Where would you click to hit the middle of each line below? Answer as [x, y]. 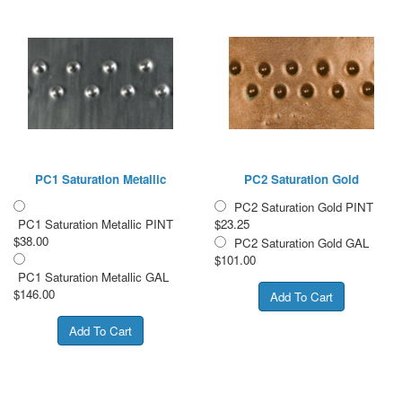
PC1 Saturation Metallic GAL [93, 276]
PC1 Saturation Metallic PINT [96, 223]
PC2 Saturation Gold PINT [304, 206]
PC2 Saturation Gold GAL [301, 242]
